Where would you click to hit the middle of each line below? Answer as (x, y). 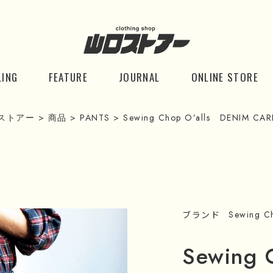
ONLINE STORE (225, 77)
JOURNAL (140, 77)
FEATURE (69, 77)
